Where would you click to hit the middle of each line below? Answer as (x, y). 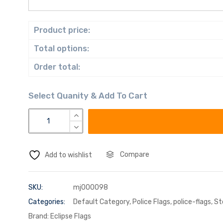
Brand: (39, 217)
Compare (134, 155)
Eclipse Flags (70, 217)
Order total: (57, 67)
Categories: (47, 202)
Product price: (62, 30)
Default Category (101, 202)
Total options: (61, 49)
